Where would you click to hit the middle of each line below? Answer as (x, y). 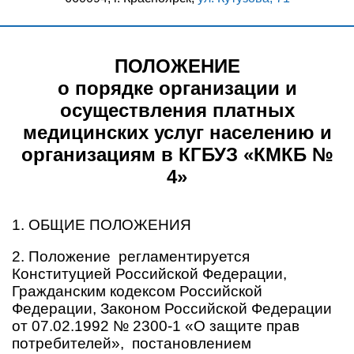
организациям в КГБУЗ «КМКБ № (177, 154)
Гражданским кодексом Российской (137, 291)
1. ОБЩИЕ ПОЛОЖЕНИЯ (102, 225)
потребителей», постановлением (132, 343)
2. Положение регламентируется (131, 256)
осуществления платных (177, 110)
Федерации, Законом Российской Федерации (172, 309)
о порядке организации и (177, 88)
